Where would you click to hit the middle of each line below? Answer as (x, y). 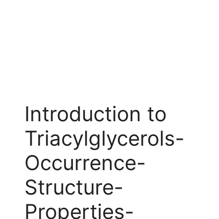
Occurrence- (85, 163)
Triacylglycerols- (104, 138)
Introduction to (96, 114)
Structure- (74, 187)
